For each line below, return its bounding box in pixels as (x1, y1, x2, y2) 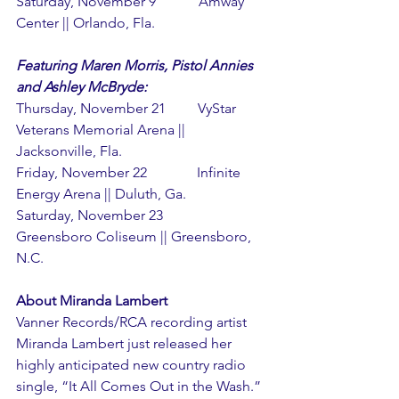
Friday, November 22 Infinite (16, 163, 244, 181)
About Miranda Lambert (16, 291, 167, 309)
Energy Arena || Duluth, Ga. (16, 184, 186, 202)
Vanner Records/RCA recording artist (16, 313, 250, 330)
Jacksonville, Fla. (16, 142, 122, 159)
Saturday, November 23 (16, 206, 199, 224)
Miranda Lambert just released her (16, 334, 235, 352)
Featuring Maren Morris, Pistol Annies (16, 56, 256, 74)
